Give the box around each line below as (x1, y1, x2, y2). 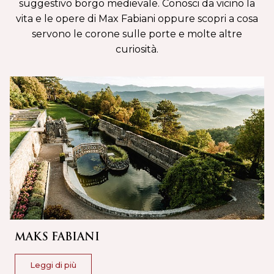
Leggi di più (30, 261, 76, 270)
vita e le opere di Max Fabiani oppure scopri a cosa (16, 12, 258, 24)
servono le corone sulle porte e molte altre (32, 28, 242, 40)
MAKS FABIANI (15, 228, 100, 245)
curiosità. (116, 43, 158, 55)
